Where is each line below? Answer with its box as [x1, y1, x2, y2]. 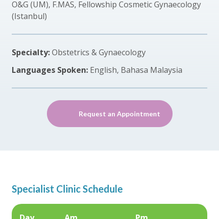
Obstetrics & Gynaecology [52, 46, 146, 58]
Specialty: [12, 46, 52, 58]
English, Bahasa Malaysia [90, 64, 182, 75]
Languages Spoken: [12, 64, 90, 75]
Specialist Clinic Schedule [12, 182, 123, 195]
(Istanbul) [12, 10, 47, 22]
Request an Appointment [78, 109, 160, 118]
